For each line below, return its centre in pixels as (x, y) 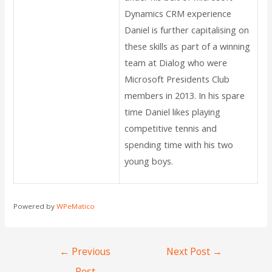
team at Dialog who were (176, 63)
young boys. (149, 161)
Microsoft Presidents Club (177, 79)
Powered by (35, 206)
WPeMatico (76, 206)
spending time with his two (179, 145)
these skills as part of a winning (188, 46)
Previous (90, 251)
